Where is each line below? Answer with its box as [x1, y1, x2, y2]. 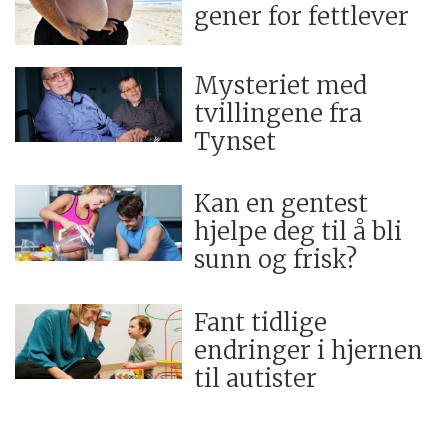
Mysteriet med [194, 69, 368, 101]
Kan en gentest [194, 188, 369, 220]
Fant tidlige [194, 306, 328, 338]
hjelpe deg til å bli [194, 216, 403, 248]
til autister [194, 362, 318, 394]
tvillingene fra [194, 97, 363, 129]
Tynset [194, 125, 277, 157]
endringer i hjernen [194, 334, 424, 366]
